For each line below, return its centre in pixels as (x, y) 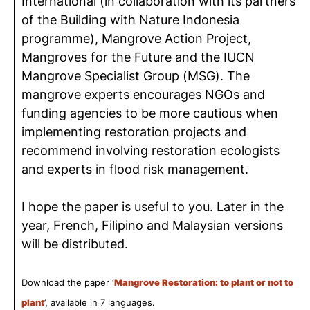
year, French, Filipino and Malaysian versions (152, 225)
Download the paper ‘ (68, 282)
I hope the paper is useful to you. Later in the (153, 207)
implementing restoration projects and (134, 132)
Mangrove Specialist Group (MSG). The (136, 76)
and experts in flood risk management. (135, 169)
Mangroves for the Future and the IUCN (138, 57)
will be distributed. (75, 244)
